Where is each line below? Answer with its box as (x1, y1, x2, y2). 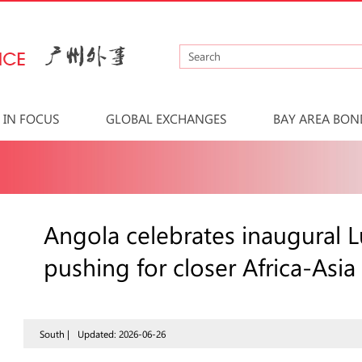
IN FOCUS (3, 110, 60, 127)
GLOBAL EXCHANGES (106, 110, 227, 127)
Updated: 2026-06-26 (78, 327, 166, 340)
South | (40, 327, 69, 340)
